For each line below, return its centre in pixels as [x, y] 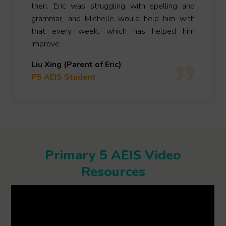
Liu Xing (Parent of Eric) [77, 65]
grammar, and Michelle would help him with [113, 19]
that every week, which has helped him [113, 32]
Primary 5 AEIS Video [113, 155]
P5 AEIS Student [64, 77]
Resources [113, 172]
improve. [47, 44]
